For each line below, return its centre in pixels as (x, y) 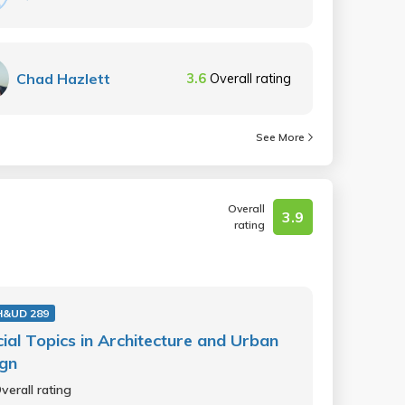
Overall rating (250, 78)
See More (280, 137)
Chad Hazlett (64, 79)
